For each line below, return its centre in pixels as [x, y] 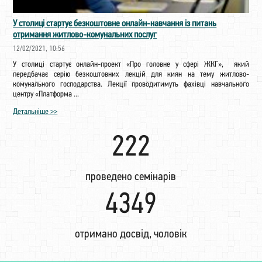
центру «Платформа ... [46, 94]
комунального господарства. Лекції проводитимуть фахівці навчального [131, 84]
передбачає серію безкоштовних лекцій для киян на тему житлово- [131, 74]
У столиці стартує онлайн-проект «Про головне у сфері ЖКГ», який [131, 64]
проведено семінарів [131, 177]
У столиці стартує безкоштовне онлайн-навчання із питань [115, 24]
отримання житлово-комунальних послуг [85, 35]
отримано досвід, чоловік [131, 234]
